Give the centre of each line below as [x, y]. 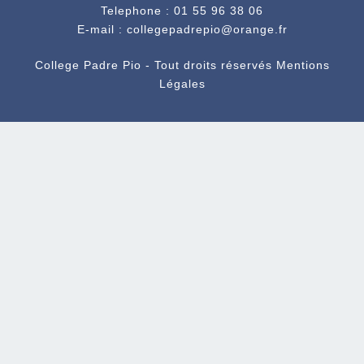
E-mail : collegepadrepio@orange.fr [182, 30]
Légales [182, 84]
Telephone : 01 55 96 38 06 [182, 11]
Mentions [303, 65]
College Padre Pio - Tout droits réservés [155, 65]
